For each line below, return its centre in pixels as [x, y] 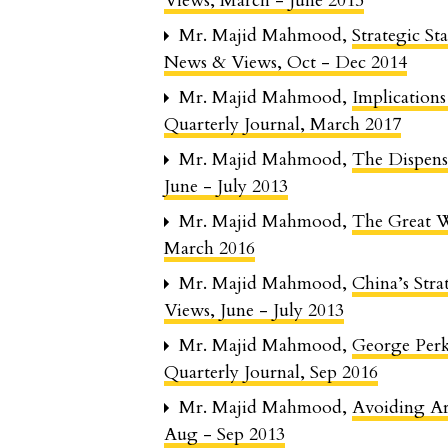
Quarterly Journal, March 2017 [283, 125]
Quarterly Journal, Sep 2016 [271, 373]
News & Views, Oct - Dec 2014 [286, 63]
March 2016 [210, 249]
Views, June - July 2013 [254, 311]
